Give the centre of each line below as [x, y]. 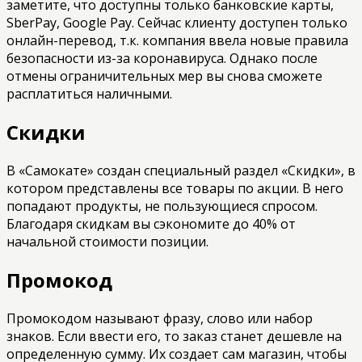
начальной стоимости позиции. [107, 242]
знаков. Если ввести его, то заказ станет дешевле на [174, 336]
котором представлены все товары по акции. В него [175, 189]
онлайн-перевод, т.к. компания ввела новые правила [177, 41]
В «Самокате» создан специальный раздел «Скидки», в [181, 171]
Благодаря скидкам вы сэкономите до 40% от [151, 224]
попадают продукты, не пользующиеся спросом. [162, 206]
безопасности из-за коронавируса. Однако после [162, 59]
